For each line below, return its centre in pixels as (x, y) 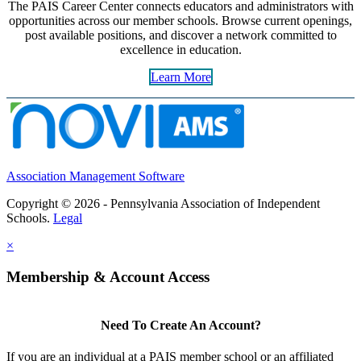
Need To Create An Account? (180, 326)
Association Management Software (95, 176)
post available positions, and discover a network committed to (180, 35)
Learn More (180, 77)
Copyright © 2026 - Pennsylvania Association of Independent (163, 204)
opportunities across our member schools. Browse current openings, (180, 21)
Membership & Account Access (108, 277)
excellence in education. (180, 50)
